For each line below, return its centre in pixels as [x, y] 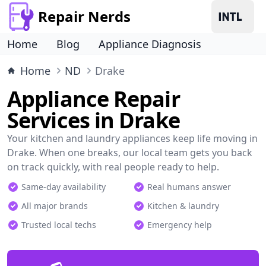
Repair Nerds [84, 16]
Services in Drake [94, 120]
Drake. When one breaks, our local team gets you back [130, 153]
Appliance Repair [94, 99]
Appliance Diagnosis [150, 44]
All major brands [55, 206]
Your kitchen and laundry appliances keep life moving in [132, 138]
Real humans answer [189, 187]
